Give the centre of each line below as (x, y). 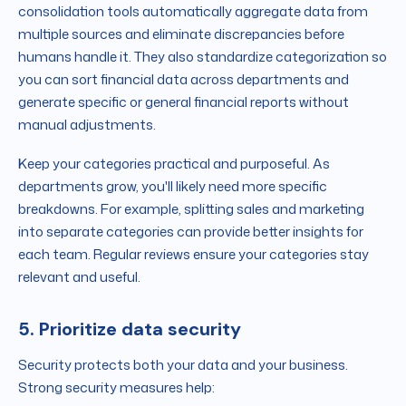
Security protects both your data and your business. (183, 364)
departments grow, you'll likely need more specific (173, 186)
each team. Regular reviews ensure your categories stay (193, 254)
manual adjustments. (88, 124)
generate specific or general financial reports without (184, 101)
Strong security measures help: (116, 387)
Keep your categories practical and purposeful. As (174, 163)
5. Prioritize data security (130, 329)
